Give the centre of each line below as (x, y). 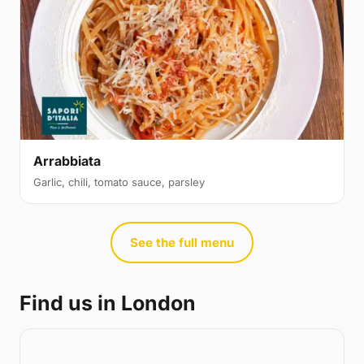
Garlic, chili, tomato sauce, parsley (119, 182)
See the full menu (182, 242)
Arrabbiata (67, 160)
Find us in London (108, 303)
